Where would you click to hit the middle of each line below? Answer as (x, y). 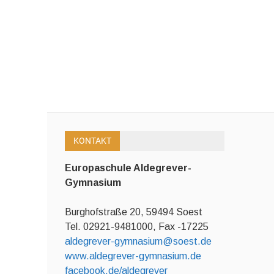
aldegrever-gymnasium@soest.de (138, 241)
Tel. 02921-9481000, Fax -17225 (136, 226)
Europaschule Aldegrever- (128, 168)
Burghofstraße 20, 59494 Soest (133, 212)
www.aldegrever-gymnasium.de (133, 256)
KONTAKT (92, 140)
